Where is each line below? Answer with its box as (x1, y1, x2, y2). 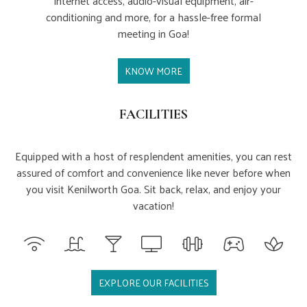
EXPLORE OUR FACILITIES (98, 274, 209, 292)
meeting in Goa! (118, 23, 189, 43)
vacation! (133, 195, 174, 215)
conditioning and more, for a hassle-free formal (46, 6, 261, 27)
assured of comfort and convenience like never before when (16, 162, 291, 182)
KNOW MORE (125, 62, 182, 79)
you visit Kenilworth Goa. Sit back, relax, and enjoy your (26, 178, 281, 199)
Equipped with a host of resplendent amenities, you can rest (15, 145, 292, 166)
